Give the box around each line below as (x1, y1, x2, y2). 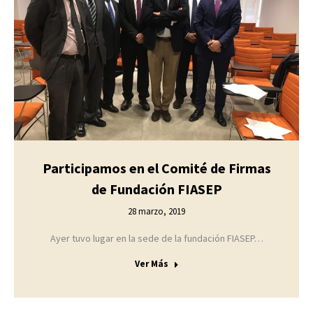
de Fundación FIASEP (91, 180, 222, 198)
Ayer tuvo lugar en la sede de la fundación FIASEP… (50, 231, 263, 245)
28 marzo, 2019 (128, 205, 185, 217)
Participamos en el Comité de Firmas (42, 159, 271, 177)
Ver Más (134, 257, 168, 270)
